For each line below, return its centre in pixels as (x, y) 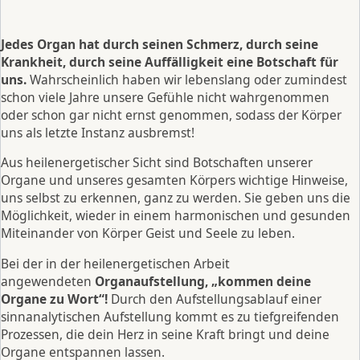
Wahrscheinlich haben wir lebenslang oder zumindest (188, 79)
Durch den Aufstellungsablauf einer (216, 299)
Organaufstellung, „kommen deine (203, 281)
